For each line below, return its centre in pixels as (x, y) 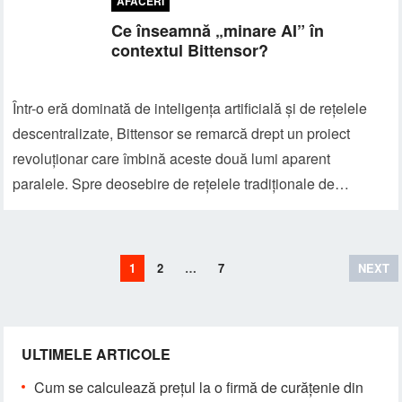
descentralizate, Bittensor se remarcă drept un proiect (182, 133)
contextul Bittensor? (190, 50)
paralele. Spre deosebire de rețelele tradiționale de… (181, 184)
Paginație (35, 265)
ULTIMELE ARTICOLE (96, 354)
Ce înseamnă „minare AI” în (218, 31)
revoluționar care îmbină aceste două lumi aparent (172, 158)
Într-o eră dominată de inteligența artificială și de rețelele (190, 108)
